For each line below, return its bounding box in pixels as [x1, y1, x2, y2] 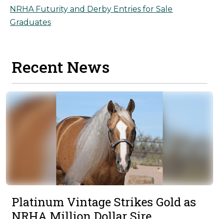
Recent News [12, 56, 109, 77]
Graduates [10, 18, 51, 27]
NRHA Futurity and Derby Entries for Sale [10, 4, 173, 14]
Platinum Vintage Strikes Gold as [12, 194, 196, 210]
